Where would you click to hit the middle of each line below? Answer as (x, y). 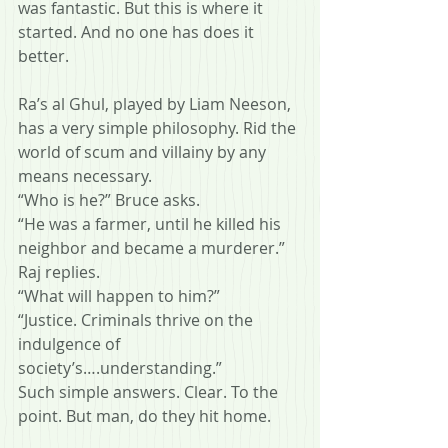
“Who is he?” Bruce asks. (109, 199)
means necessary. (85, 175)
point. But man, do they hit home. (144, 415)
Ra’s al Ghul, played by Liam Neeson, (156, 103)
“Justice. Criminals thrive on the (137, 319)
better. (43, 55)
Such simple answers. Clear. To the (150, 391)
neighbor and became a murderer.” (153, 247)
